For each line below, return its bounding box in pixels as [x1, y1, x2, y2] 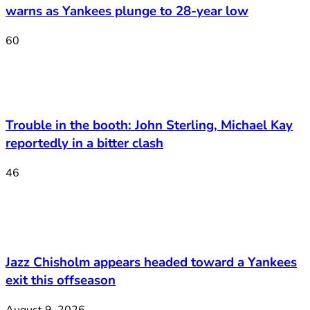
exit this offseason [6, 271, 116, 289]
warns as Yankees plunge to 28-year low [6, 2, 248, 20]
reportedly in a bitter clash [6, 134, 163, 153]
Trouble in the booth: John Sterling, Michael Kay [6, 116, 293, 135]
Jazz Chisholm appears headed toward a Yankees [6, 253, 297, 271]
